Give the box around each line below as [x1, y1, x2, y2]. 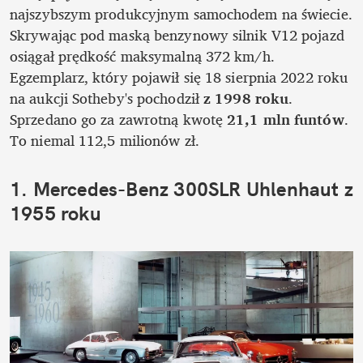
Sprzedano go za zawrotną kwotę [10, 106, 224, 131]
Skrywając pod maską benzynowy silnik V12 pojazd [10, 22, 344, 47]
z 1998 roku [203, 85, 289, 110]
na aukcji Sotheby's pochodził [10, 85, 204, 110]
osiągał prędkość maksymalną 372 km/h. [10, 43, 275, 68]
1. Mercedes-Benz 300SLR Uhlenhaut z [10, 176, 354, 201]
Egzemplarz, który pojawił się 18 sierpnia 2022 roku [10, 64, 348, 89]
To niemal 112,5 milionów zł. [10, 127, 199, 152]
